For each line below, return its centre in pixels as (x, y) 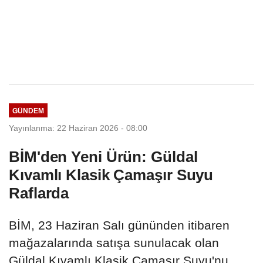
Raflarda (39, 193)
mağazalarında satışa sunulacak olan (114, 243)
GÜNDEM (28, 110)
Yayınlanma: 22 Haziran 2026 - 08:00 (78, 128)
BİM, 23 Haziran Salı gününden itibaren (119, 225)
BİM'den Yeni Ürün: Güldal (103, 157)
